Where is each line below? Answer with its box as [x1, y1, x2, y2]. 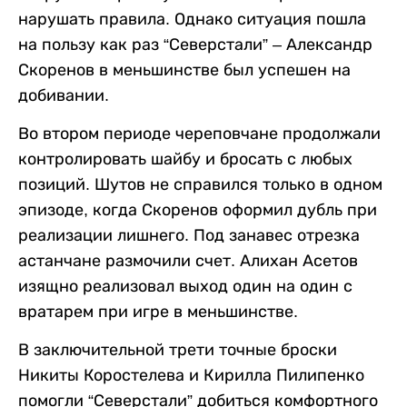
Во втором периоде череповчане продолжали [18, 124, 381, 143]
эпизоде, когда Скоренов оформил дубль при [18, 201, 377, 219]
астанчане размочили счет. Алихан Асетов [18, 252, 358, 270]
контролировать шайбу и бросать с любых [18, 150, 352, 168]
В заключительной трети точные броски [18, 341, 337, 359]
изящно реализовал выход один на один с [18, 277, 352, 295]
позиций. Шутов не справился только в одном [18, 175, 382, 194]
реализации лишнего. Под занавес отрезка [18, 226, 360, 244]
